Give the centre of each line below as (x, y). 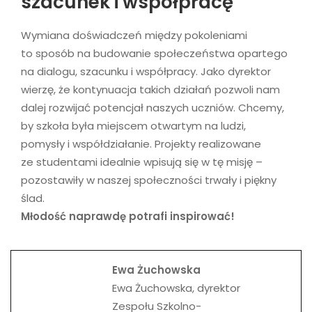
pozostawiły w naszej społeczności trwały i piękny (149, 180)
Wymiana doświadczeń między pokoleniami (134, 35)
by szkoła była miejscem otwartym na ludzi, (133, 125)
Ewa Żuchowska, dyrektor (176, 288)
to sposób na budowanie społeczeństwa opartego (154, 53)
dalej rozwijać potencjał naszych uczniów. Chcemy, (153, 107)
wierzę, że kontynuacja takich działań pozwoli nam (150, 89)
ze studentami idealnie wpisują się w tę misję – (142, 162)
